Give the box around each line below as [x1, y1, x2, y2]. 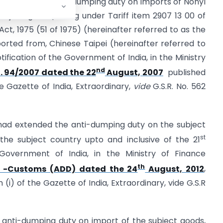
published [163, 67, 206, 79]
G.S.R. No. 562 [150, 81, 206, 93]
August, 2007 [105, 67, 163, 79]
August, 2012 [145, 163, 205, 175]
